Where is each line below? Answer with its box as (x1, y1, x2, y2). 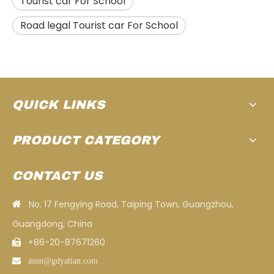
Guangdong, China (12, 217, 92, 230)
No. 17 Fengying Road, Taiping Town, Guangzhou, (29, 198, 234, 210)
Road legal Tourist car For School (20, 18, 178, 32)
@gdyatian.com (43, 256, 98, 265)
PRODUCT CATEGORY (12, 133, 160, 147)
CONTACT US (12, 168, 102, 182)
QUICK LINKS (12, 97, 105, 111)
